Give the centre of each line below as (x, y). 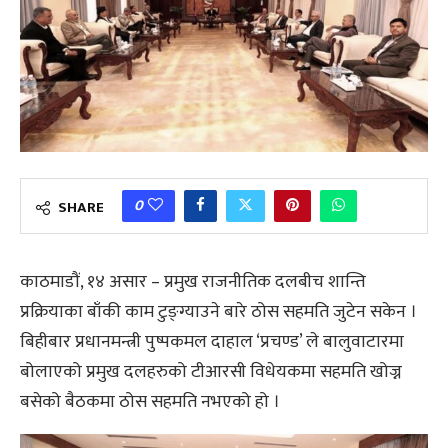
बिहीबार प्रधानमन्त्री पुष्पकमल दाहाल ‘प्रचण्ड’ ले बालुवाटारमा (212, 341)
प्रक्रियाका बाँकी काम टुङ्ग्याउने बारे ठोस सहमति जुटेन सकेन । (218, 311)
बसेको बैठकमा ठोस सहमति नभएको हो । (150, 401)
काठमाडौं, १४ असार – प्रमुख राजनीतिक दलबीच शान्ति (193, 281)
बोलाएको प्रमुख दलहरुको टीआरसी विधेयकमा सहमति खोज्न (211, 371)
